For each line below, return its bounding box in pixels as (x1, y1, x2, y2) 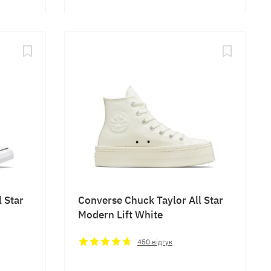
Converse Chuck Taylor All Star (78, 192, 223, 206)
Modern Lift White (78, 207, 163, 221)
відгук (150, 237, 172, 246)
